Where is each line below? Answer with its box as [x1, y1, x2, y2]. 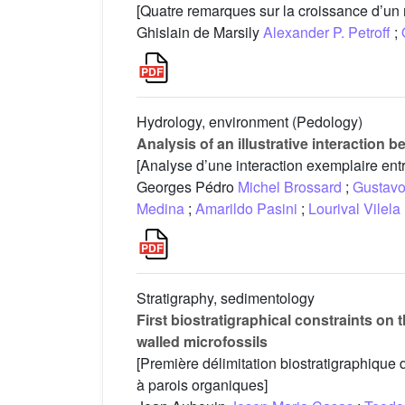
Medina [137, 198, 184, 220]
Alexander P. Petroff [263, 22, 391, 43]
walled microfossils [137, 331, 268, 353]
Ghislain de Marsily [137, 22, 263, 43]
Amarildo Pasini [195, 198, 297, 220]
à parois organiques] [137, 374, 268, 396]
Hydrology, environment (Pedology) [137, 111, 363, 133]
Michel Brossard [238, 176, 342, 198]
